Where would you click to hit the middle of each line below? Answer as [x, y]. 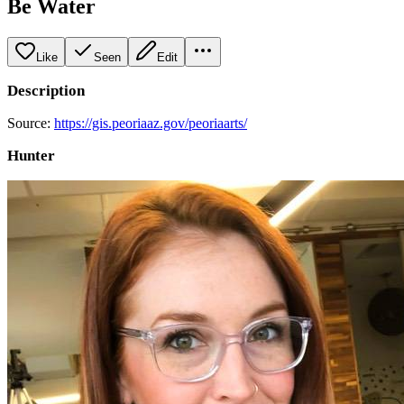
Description [46, 90]
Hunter [31, 155]
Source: [31, 123]
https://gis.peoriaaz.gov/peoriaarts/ [151, 123]
